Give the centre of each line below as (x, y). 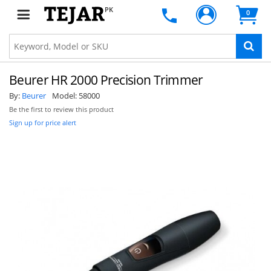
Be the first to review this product (61, 109)
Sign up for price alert (43, 122)
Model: (65, 96)
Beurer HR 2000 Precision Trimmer (106, 80)
